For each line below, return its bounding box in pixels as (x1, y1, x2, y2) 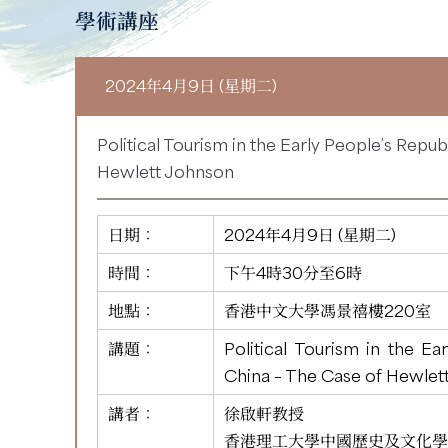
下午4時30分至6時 (224, 261, 362, 283)
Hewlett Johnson (97, 160, 234, 182)
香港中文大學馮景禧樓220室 (224, 299, 431, 321)
